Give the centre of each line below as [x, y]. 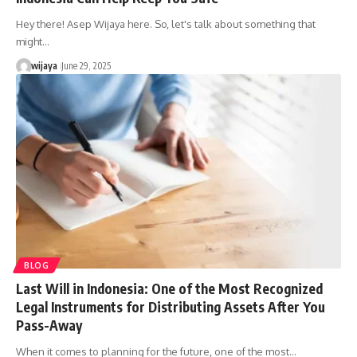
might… [33, 41]
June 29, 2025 [86, 65]
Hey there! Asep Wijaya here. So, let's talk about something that [166, 24]
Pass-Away [49, 326]
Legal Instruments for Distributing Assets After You [171, 307]
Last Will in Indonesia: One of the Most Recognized [169, 289]
